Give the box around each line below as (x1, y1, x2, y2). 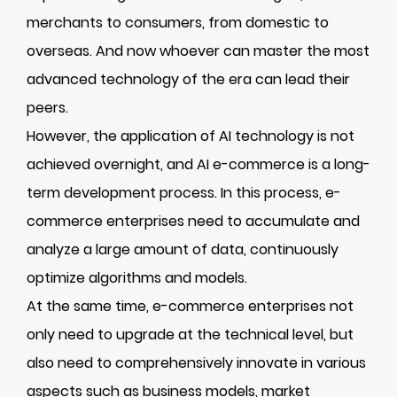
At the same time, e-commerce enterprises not (27, 296, 354, 316)
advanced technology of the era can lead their (27, 69, 350, 90)
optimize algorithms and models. (27, 268, 247, 288)
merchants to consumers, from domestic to (27, 12, 329, 33)
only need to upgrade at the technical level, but (27, 324, 354, 345)
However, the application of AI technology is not (27, 126, 354, 146)
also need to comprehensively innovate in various (27, 353, 366, 373)
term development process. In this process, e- (27, 183, 341, 203)
